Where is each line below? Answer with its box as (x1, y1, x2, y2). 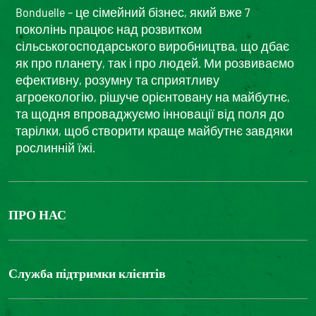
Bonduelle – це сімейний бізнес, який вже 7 (16, 4, 250, 20)
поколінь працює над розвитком (16, 21, 202, 37)
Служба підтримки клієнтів (8, 265, 166, 281)
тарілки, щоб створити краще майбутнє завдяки (16, 123, 293, 139)
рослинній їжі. (16, 140, 95, 156)
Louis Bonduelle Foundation (20, 252, 127, 266)
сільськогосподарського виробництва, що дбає (16, 38, 289, 54)
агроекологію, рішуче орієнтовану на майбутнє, (16, 89, 290, 105)
